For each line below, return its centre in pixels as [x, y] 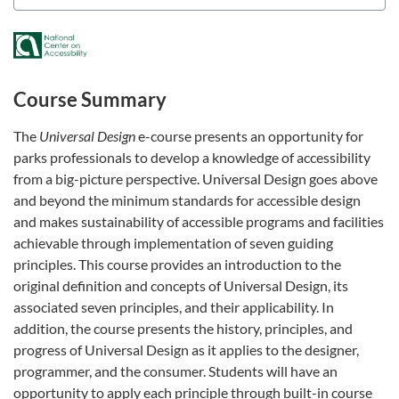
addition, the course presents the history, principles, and [183, 328]
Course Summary [90, 99]
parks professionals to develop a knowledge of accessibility [192, 157]
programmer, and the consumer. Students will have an [175, 370]
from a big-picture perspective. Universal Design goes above [195, 178]
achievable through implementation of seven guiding [173, 242]
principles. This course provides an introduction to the [177, 264]
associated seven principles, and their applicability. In [174, 306]
